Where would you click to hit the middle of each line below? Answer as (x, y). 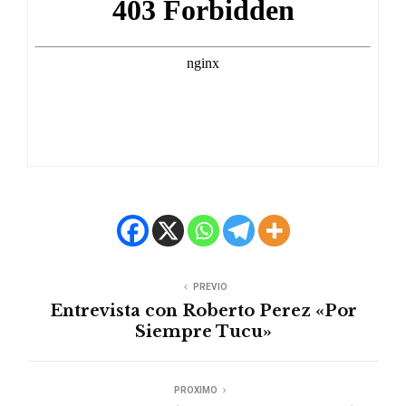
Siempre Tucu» (203, 332)
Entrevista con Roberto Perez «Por (203, 311)
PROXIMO (196, 391)
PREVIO (210, 287)
